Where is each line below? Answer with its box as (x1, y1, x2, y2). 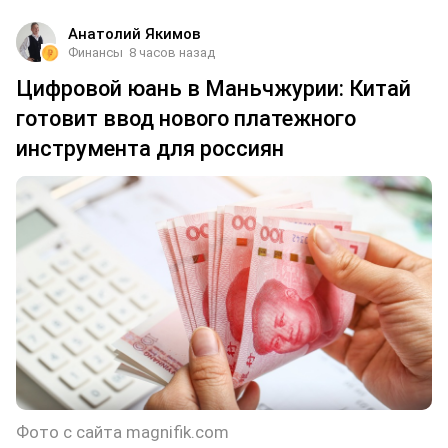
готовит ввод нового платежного (16, 105, 356, 131)
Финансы (68, 44, 123, 60)
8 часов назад (129, 44, 215, 60)
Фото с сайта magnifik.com (16, 421, 229, 442)
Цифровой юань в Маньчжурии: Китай (16, 75, 411, 101)
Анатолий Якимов (68, 24, 201, 43)
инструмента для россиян (16, 135, 284, 161)
